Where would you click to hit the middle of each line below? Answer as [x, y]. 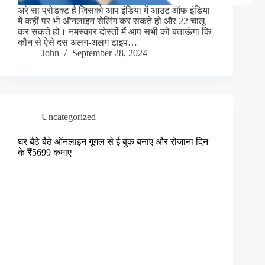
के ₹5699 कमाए [45, 153]
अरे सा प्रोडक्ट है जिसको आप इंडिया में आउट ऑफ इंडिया [114, 11]
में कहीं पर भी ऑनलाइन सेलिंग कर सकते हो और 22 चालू [112, 21]
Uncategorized [69, 117]
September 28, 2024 [110, 53]
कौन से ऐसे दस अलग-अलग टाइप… [77, 43]
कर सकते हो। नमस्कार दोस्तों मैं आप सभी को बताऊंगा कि [114, 32]
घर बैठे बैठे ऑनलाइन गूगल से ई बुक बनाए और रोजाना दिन [113, 142]
